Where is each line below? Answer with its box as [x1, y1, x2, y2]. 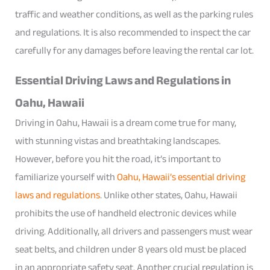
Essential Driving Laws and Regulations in [15, 69, 231, 92]
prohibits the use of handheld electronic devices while [15, 204, 237, 223]
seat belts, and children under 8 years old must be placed [15, 240, 247, 259]
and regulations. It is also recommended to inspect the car [15, 22, 251, 42]
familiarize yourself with [15, 168, 118, 187]
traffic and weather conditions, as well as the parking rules [15, 4, 254, 24]
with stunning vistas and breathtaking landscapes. [15, 131, 221, 151]
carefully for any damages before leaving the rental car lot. [15, 40, 254, 60]
